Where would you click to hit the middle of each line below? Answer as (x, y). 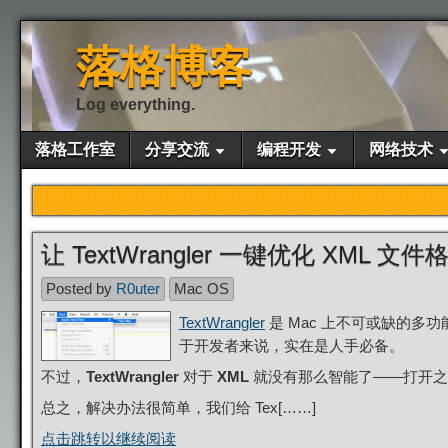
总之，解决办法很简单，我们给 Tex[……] (178, 407)
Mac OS (201, 288)
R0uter (138, 288)
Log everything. (135, 104)
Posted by (81, 288)
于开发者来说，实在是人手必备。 (291, 345)
